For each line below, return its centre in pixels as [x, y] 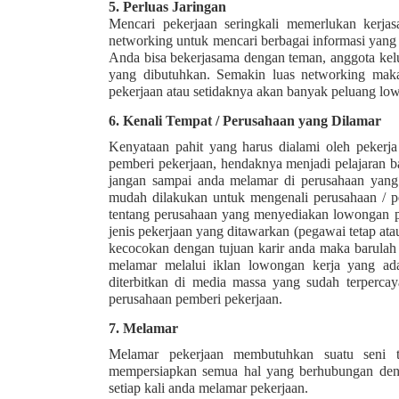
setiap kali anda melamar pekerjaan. [208, 388]
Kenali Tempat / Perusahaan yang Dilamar [252, 121]
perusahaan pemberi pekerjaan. [195, 299]
